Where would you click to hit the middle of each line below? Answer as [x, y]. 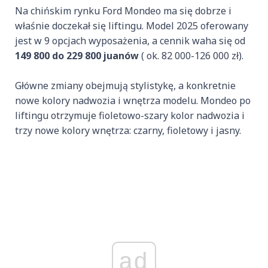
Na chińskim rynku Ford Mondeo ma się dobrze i [123, 11]
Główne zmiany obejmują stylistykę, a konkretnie [125, 86]
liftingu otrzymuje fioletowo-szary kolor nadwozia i [130, 116]
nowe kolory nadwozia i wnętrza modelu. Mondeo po [133, 101]
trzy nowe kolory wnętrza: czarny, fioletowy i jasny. [128, 131]
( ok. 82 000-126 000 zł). [191, 56]
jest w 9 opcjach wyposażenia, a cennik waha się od [130, 41]
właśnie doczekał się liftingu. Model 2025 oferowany [132, 26]
